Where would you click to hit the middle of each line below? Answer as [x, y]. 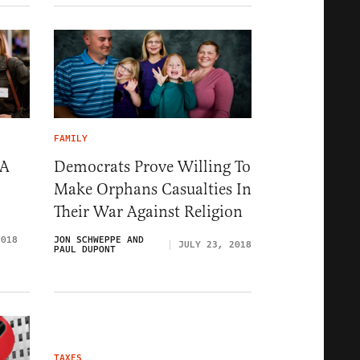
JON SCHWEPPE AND [99, 240]
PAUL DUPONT [85, 250]
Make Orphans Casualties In [153, 190]
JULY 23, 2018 [215, 245]
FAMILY [71, 139]
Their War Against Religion [148, 212]
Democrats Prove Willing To [152, 167]
